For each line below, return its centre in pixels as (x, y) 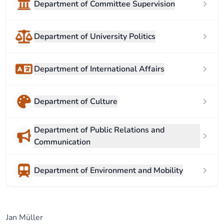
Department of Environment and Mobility (108, 170)
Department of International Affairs (99, 69)
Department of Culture (76, 101)
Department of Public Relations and (99, 130)
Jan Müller (24, 217)
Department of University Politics (95, 36)
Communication (62, 142)
